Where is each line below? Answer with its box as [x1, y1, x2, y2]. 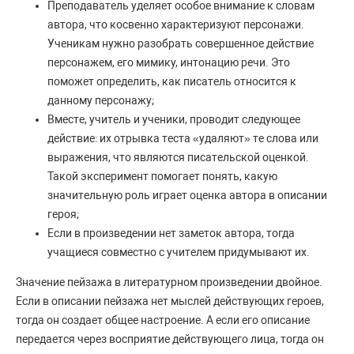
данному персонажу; [47, 94, 154, 107]
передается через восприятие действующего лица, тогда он [16, 333, 324, 346]
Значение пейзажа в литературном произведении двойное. [16, 276, 322, 289]
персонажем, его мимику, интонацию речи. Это [47, 56, 290, 70]
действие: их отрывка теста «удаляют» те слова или [47, 132, 318, 145]
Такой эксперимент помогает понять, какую [47, 170, 277, 183]
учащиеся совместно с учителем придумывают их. [47, 246, 310, 259]
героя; [47, 208, 79, 221]
